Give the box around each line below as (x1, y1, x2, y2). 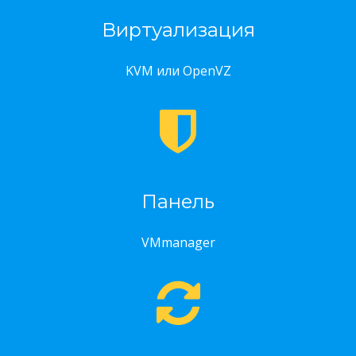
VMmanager (141, 234, 215, 251)
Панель (141, 190, 215, 213)
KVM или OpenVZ (125, 62, 231, 79)
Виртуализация (101, 18, 255, 41)
